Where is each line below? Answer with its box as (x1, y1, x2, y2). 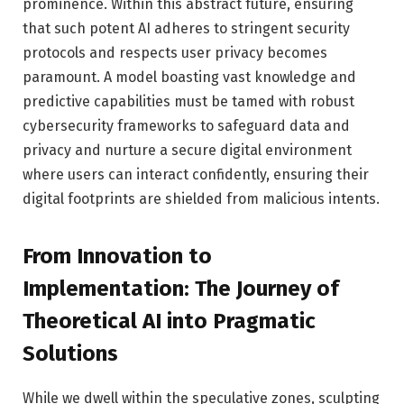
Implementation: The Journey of (23, 276, 339, 302)
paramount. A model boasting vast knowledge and (23, 68, 356, 86)
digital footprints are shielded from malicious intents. (23, 189, 380, 207)
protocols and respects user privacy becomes (23, 43, 327, 61)
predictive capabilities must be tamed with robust (23, 92, 354, 110)
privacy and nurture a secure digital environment (23, 141, 352, 159)
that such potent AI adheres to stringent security (23, 19, 350, 37)
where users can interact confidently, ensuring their (23, 165, 369, 183)
